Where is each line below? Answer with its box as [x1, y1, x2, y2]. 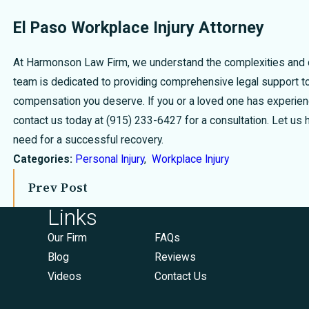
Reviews [154, 251, 197, 264]
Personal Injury [74, 152, 144, 166]
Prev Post [28, 179, 88, 196]
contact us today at [12, 114, 106, 127]
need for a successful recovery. [12, 133, 163, 146]
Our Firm [48, 232, 88, 245]
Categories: [12, 152, 75, 166]
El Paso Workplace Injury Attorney [12, 17, 264, 37]
